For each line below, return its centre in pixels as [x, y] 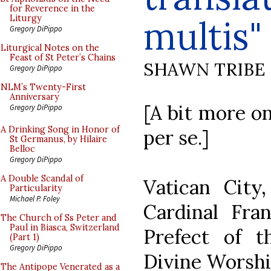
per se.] [176, 137]
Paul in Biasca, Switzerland [65, 227]
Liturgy [26, 18]
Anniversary [34, 97]
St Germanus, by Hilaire [58, 139]
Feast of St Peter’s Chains [63, 57]
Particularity [36, 188]
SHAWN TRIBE [204, 69]
